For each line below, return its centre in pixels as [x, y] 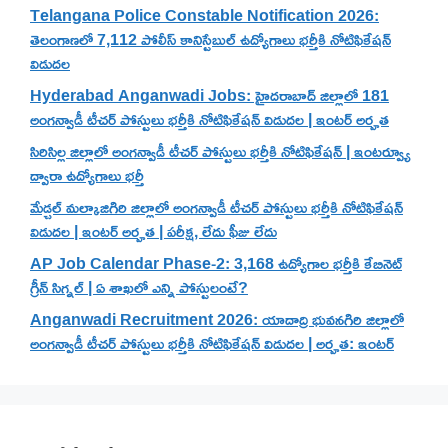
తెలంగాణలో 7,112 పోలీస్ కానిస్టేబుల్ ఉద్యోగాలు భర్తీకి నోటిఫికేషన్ [210, 39]
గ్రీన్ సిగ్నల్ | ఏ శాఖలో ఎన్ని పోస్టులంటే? [139, 287]
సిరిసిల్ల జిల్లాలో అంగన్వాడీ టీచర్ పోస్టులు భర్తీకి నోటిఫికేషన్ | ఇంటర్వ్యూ [220, 151]
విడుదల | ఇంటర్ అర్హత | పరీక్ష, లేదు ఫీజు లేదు [153, 231]
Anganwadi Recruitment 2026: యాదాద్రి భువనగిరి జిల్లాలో [217, 319]
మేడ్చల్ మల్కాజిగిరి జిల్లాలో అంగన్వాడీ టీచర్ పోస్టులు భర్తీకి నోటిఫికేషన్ [216, 207]
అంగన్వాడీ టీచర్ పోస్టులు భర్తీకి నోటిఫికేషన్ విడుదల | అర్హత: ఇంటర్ [212, 343]
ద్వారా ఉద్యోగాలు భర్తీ [87, 175]
